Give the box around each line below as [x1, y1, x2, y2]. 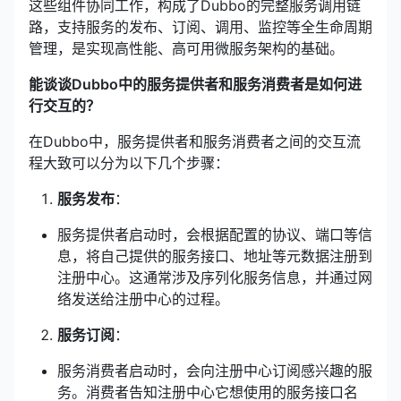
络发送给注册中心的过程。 [57, 290, 229, 308]
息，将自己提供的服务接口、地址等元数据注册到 [57, 247, 372, 265]
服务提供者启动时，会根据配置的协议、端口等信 [57, 226, 372, 243]
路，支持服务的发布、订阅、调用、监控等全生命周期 [29, 18, 372, 36]
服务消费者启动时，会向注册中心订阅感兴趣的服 [57, 362, 372, 380]
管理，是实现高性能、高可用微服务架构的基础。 [29, 39, 344, 57]
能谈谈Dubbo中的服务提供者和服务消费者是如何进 [29, 75, 362, 93]
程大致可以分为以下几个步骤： [29, 154, 229, 172]
